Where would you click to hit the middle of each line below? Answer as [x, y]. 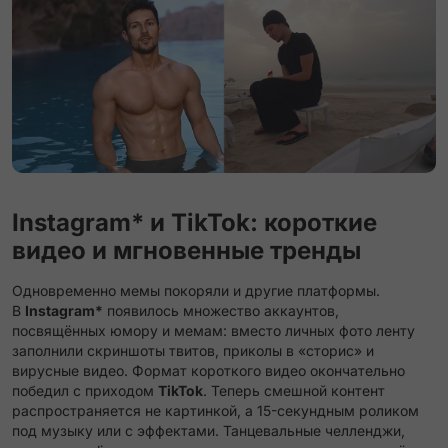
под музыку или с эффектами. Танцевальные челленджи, [208, 430]
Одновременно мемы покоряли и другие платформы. [196, 290]
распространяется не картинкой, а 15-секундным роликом [215, 410]
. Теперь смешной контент [294, 390]
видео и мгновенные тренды [186, 250]
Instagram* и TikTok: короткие [194, 222]
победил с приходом [85, 390]
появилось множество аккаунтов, [221, 310]
